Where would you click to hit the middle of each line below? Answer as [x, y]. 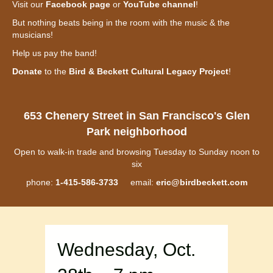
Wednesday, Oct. [126, 250]
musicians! [33, 35]
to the [55, 72]
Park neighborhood [136, 132]
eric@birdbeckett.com [201, 183]
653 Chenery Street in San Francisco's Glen [136, 116]
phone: [41, 183]
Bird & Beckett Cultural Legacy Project [149, 72]
